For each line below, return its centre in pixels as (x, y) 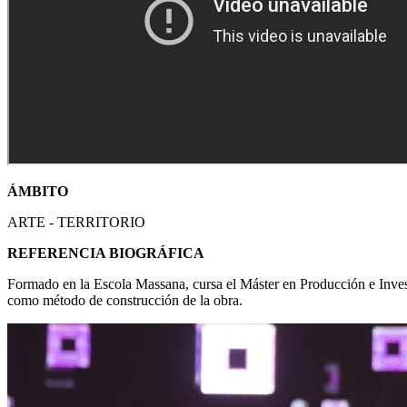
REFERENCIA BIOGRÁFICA (106, 253)
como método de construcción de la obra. (125, 300)
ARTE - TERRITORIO (76, 222)
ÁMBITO (38, 191)
